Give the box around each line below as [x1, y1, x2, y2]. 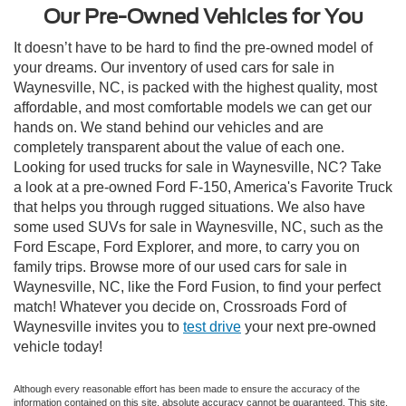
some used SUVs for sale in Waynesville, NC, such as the [14, 219, 383, 235]
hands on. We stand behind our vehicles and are [14, 120, 324, 135]
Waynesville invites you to [14, 319, 179, 334]
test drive [183, 319, 241, 334]
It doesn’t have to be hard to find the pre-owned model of [14, 40, 372, 55]
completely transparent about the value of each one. [14, 140, 344, 155]
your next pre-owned [241, 319, 376, 334]
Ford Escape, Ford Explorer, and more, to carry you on [14, 239, 360, 255]
